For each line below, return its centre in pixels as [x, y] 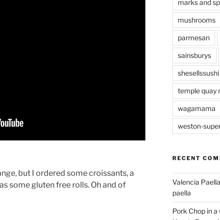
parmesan [193, 38]
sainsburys [194, 55]
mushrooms [196, 20]
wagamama [196, 109]
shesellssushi [198, 73]
